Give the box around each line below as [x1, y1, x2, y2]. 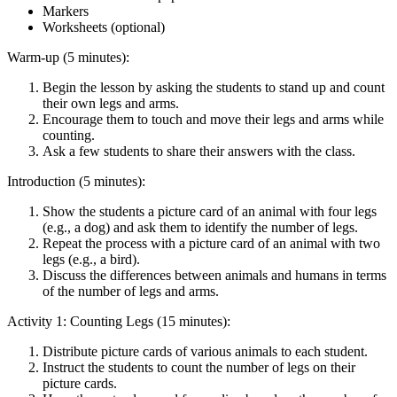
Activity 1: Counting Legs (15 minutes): [7, 313, 230, 329]
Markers [43, 3, 89, 19]
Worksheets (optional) [43, 19, 165, 35]
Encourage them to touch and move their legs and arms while [43, 111, 384, 127]
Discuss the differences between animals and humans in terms [43, 267, 386, 283]
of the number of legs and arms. [43, 283, 219, 299]
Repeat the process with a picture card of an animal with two [43, 235, 380, 251]
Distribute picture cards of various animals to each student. [43, 343, 368, 359]
